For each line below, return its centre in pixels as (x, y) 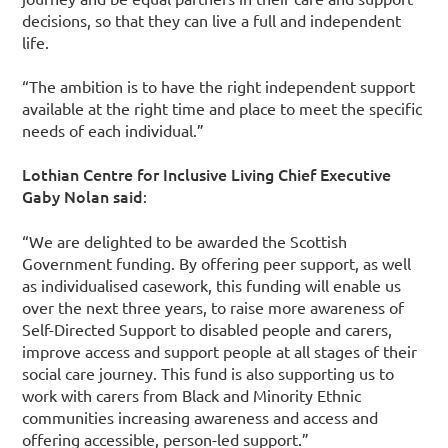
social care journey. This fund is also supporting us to (208, 372)
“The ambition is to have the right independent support (219, 85)
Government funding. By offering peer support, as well (217, 262)
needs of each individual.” (113, 129)
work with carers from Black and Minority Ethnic (192, 394)
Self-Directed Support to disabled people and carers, (207, 328)
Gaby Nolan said (83, 196)
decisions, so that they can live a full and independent (212, 19)
